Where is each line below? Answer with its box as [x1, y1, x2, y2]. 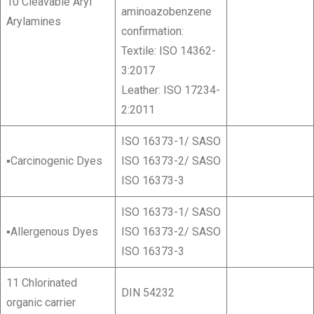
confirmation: [121, 25, 184, 39]
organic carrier [6, 296, 76, 310]
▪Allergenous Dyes [6, 225, 98, 239]
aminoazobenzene [121, 5, 212, 19]
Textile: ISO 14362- [121, 44, 216, 58]
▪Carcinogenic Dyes [6, 154, 102, 168]
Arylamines [6, 15, 61, 29]
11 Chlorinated [6, 276, 77, 290]
